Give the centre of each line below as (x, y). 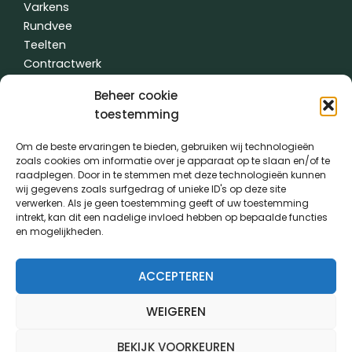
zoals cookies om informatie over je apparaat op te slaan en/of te (173, 161)
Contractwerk (62, 64)
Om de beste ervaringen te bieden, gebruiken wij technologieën (165, 147)
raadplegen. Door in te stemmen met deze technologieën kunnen (171, 175)
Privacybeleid (183, 167)
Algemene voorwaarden (86, 167)
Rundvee (48, 26)
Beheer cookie (136, 95)
